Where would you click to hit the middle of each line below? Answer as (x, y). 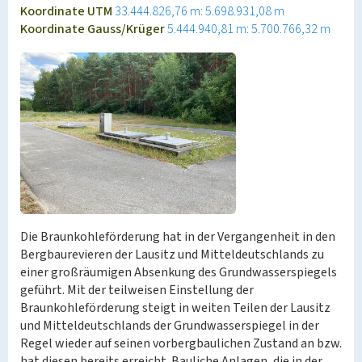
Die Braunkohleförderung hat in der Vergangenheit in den (178, 237)
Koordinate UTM (67, 11)
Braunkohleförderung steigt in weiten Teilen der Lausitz (175, 308)
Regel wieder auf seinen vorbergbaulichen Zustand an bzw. (181, 343)
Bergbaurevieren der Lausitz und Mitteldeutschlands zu (172, 255)
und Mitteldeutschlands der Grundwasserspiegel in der (170, 326)
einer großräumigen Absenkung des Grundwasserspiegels (179, 272)
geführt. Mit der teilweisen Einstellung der (137, 290)
